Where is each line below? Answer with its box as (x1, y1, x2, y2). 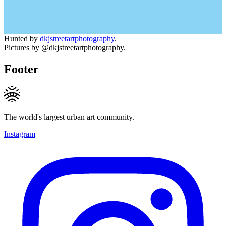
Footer (4, 62, 39, 76)
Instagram (4, 129, 35, 138)
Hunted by (4, 34, 40, 43)
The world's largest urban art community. (4, 112, 134, 121)
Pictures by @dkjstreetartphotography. (4, 43, 126, 52)
